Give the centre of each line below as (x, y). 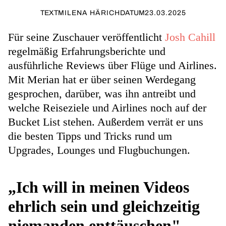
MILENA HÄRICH (89, 13)
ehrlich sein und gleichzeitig (104, 206)
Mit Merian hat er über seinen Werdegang (102, 79)
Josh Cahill (190, 37)
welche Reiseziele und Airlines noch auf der (107, 108)
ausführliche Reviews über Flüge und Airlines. (112, 65)
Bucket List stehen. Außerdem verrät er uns (106, 122)
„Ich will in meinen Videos (99, 187)
